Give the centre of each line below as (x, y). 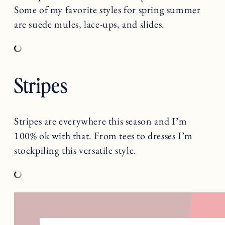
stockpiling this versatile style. (75, 150)
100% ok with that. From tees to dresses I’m (103, 135)
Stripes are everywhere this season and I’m (101, 121)
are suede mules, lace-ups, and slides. (89, 24)
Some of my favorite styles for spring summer (107, 10)
